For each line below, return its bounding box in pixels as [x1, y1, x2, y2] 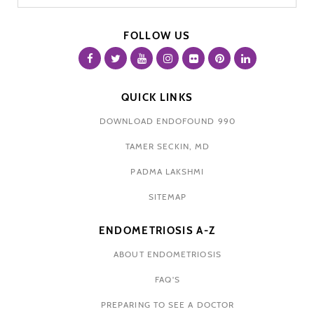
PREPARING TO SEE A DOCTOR [101, 299, 234, 310]
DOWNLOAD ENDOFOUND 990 [100, 116, 235, 127]
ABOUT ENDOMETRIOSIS [114, 249, 221, 260]
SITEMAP [148, 191, 187, 203]
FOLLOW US [123, 29, 191, 43]
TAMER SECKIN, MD [125, 141, 210, 152]
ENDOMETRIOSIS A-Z [98, 224, 216, 238]
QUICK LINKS [121, 91, 193, 104]
